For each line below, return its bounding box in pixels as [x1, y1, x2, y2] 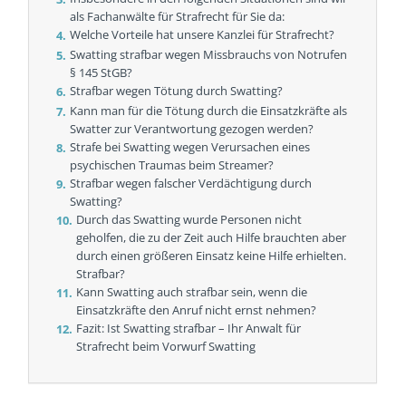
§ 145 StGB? [70, 64, 133, 82]
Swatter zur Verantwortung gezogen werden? [70, 121, 314, 138]
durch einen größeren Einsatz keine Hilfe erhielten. [76, 247, 347, 265]
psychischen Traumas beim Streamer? [70, 157, 275, 174]
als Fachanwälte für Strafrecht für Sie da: [70, 8, 285, 25]
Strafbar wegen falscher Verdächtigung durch [70, 175, 313, 192]
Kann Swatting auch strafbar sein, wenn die [76, 284, 308, 301]
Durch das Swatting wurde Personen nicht [76, 211, 303, 228]
